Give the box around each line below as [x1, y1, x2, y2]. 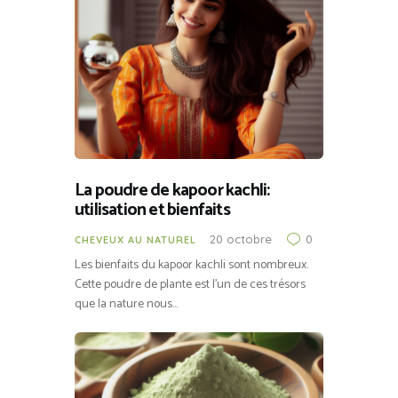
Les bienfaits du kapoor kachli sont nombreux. [75, 254, 308, 275]
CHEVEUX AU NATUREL [75, 233, 196, 246]
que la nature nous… [75, 293, 178, 314]
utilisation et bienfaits [75, 195, 230, 226]
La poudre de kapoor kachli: [75, 176, 270, 206]
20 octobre [210, 231, 272, 246]
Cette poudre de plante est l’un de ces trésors [75, 274, 306, 295]
